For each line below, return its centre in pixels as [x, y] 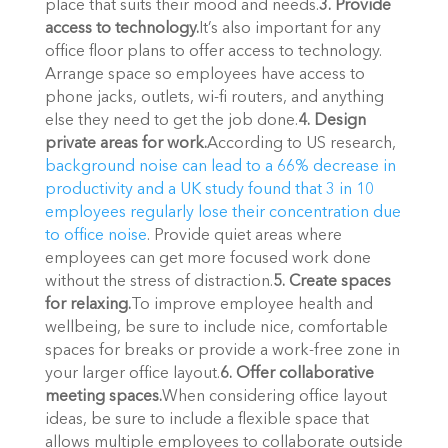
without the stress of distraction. [158, 282]
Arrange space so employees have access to [204, 75]
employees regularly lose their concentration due [222, 213]
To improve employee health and [251, 305]
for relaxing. [87, 305]
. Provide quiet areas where [244, 236]
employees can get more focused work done [207, 259]
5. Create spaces [331, 282]
